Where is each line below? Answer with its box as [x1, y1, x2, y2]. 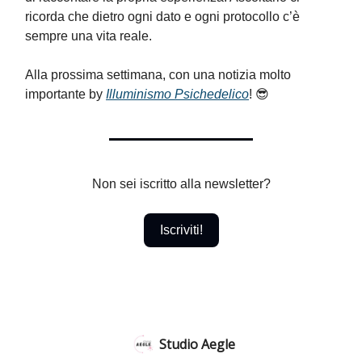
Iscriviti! [159, 223, 203, 237]
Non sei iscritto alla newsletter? [91, 177, 271, 191]
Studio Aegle [159, 335, 235, 353]
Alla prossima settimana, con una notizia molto [25, 68, 291, 82]
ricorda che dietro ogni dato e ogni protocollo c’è [25, 10, 300, 23]
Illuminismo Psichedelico [106, 87, 249, 101]
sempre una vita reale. [25, 29, 152, 43]
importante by [25, 87, 106, 101]
